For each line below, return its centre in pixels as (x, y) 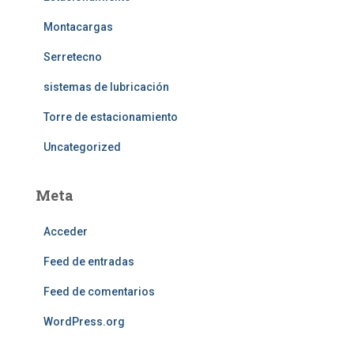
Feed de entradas (89, 262)
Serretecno (73, 57)
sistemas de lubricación (106, 87)
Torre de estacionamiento (111, 117)
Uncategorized (82, 147)
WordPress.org (84, 322)
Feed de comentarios (99, 292)
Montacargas (78, 27)
